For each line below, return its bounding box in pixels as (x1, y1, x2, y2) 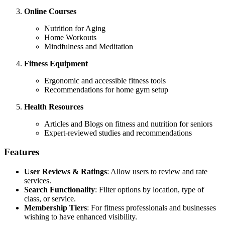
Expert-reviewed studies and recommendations (44, 128, 192, 137)
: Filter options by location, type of (95, 185, 204, 194)
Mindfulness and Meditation (44, 42, 133, 51)
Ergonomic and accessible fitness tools (44, 76, 166, 85)
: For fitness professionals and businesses (87, 203, 216, 212)
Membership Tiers (24, 203, 87, 212)
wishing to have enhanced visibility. (24, 212, 137, 221)
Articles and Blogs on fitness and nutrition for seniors (44, 119, 212, 128)
